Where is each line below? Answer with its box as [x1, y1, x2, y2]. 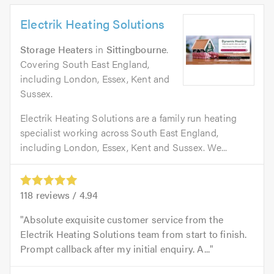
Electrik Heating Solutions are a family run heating [20, 111, 237, 125]
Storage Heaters [20, 42, 93, 57]
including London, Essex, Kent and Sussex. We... [20, 140, 228, 155]
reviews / [33, 188, 80, 202]
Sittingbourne [106, 42, 167, 57]
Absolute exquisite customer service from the [23, 212, 224, 227]
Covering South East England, [20, 57, 150, 72]
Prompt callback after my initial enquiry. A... [20, 242, 210, 256]
